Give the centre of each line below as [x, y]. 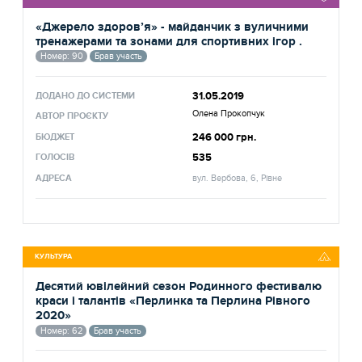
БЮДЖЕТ [55, 137]
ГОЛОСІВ [55, 158]
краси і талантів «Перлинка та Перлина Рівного [173, 301]
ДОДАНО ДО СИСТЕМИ [86, 95]
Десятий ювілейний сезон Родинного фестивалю [179, 286]
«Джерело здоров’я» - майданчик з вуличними [173, 27]
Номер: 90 [61, 57]
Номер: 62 [61, 330]
